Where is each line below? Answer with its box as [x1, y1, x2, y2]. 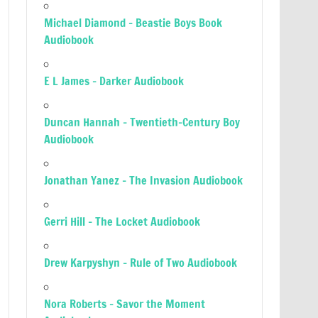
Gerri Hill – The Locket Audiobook [44, 214, 201, 229]
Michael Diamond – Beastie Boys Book [44, 15, 223, 31]
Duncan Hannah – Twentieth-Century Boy [44, 114, 241, 130]
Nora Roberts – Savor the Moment [44, 296, 206, 312]
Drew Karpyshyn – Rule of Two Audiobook [44, 255, 238, 270]
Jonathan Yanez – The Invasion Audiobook [44, 172, 243, 188]
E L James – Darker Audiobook [44, 73, 185, 89]
